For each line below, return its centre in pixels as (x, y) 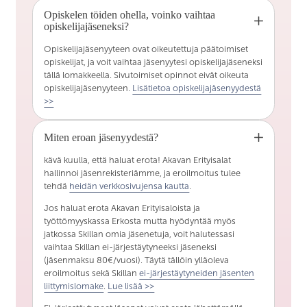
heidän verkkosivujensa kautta (130, 187)
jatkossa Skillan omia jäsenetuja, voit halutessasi (139, 235)
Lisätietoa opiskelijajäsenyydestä (197, 89)
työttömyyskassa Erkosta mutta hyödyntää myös (140, 222)
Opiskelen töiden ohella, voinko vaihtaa (130, 15)
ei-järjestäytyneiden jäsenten (197, 274)
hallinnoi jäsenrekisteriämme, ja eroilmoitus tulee (143, 174)
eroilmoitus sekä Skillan (92, 274)
